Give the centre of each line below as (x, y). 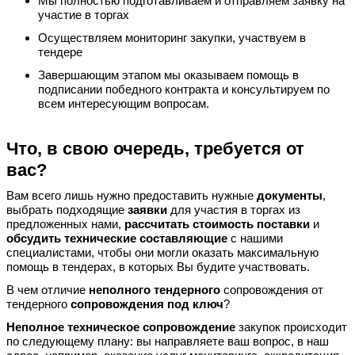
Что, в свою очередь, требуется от (155, 148)
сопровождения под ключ (147, 304)
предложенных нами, (65, 225)
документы (290, 196)
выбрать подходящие (67, 210)
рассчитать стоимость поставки (217, 225)
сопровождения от (272, 290)
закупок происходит (291, 327)
